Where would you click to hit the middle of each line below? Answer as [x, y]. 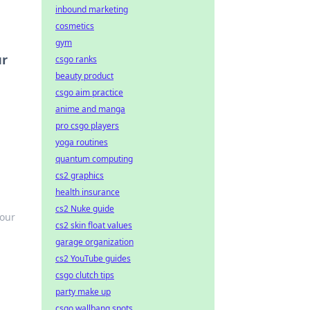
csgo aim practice [89, 92]
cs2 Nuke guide [85, 209]
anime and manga [90, 109]
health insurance [88, 192]
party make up [83, 292]
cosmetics [75, 26]
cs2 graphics [80, 175]
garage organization [94, 242]
